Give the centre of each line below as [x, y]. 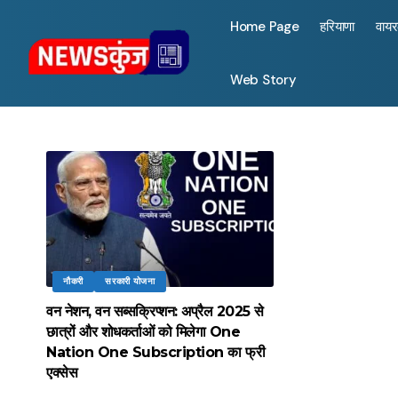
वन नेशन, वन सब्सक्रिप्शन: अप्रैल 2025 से [155, 312]
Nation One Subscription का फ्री [155, 353]
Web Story [263, 80]
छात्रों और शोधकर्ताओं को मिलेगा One [143, 332]
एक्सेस [62, 373]
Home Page [265, 27]
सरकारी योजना [130, 282]
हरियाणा [338, 27]
